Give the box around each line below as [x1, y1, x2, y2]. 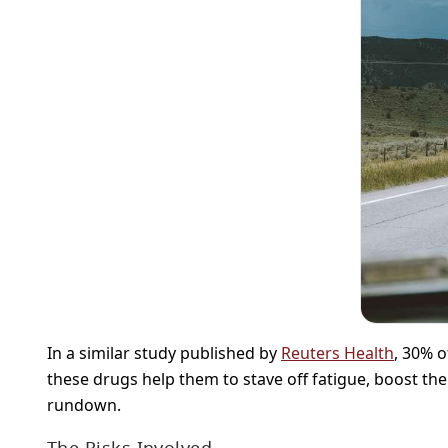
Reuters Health [281, 341, 394, 364]
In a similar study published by [47, 341, 281, 364]
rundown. [47, 393, 121, 416]
